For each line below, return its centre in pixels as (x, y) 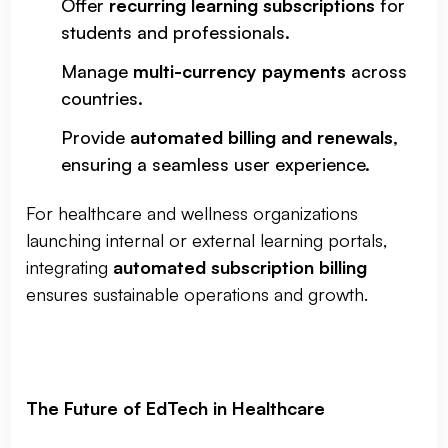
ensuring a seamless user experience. (216, 164)
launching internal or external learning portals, (207, 240)
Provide (96, 137)
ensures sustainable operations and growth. (197, 294)
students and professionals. (176, 32)
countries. (102, 98)
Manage (97, 71)
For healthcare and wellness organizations (192, 213)
